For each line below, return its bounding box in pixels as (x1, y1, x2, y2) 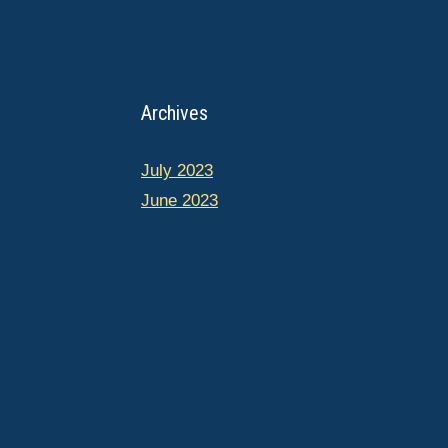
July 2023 (141, 161, 213, 180)
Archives (141, 101, 208, 125)
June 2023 (141, 191, 218, 210)
